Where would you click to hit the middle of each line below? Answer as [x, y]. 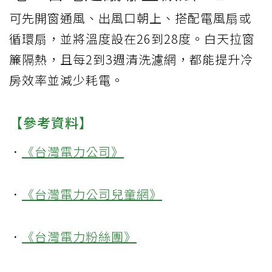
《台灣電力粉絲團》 [79, 236]
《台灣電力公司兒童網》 [92, 194]
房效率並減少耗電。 [66, 80]
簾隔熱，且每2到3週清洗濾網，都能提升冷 [131, 59]
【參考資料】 [51, 122]
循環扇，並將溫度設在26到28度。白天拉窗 [132, 38]
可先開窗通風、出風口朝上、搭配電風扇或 [130, 18]
